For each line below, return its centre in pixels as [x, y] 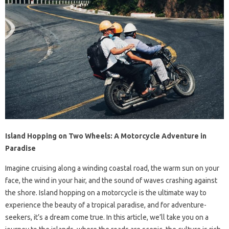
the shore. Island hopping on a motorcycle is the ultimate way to [106, 193]
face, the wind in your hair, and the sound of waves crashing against [111, 181]
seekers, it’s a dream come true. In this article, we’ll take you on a [107, 217]
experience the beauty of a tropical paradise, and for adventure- [106, 205]
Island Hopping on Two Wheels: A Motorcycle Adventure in [106, 136]
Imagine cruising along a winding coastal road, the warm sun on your [112, 168]
